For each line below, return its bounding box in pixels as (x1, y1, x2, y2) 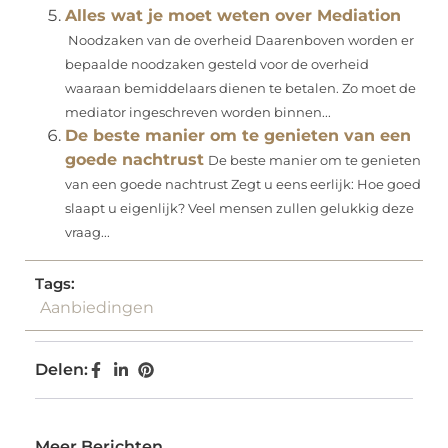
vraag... (65, 225, 110, 241)
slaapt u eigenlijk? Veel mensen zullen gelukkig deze (65, 201, 414, 217)
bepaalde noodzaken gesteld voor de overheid (65, 57, 369, 73)
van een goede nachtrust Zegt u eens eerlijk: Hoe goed (65, 177, 421, 193)
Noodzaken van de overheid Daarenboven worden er (65, 33, 414, 49)
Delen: (35, 360, 88, 380)
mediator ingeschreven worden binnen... (65, 105, 331, 121)
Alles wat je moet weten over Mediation (65, 6, 401, 26)
